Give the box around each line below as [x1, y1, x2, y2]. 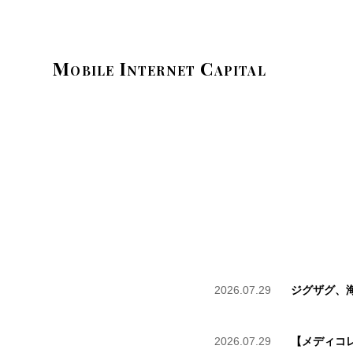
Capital [200, 55, 266, 80]
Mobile [53, 55, 115, 80]
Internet [119, 55, 196, 80]
